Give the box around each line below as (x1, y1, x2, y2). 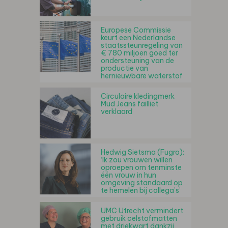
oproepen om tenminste (101, 163, 182, 173)
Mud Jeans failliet (101, 99, 158, 109)
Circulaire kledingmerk (101, 92, 175, 101)
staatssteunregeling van (101, 41, 183, 50)
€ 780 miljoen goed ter (101, 48, 178, 58)
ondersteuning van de (101, 56, 174, 66)
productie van (101, 64, 148, 73)
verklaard (101, 107, 132, 117)
